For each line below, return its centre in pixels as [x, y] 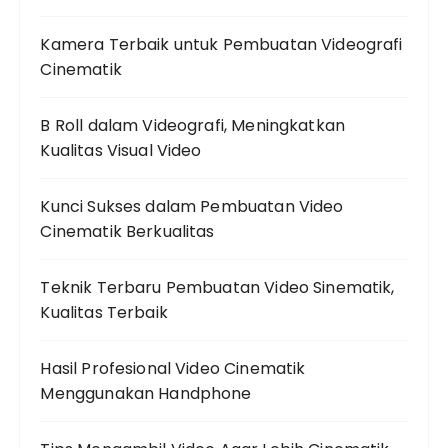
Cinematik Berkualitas [127, 231]
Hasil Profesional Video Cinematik [173, 368]
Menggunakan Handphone [146, 393]
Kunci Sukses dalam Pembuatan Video [192, 206]
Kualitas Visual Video [121, 150]
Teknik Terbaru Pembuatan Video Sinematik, [217, 287]
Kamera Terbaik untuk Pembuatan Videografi [221, 44]
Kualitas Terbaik [104, 312]
